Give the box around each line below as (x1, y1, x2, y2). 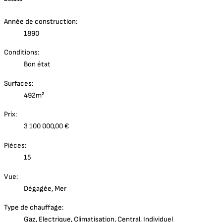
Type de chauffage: (4, 203, 63, 212)
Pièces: (4, 141, 26, 150)
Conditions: (4, 48, 39, 57)
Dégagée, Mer (24, 184, 66, 193)
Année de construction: (4, 17, 77, 26)
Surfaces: (4, 79, 33, 88)
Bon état (24, 60, 51, 69)
